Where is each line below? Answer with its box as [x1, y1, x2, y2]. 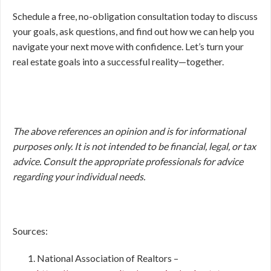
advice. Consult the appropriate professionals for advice [13, 155, 243, 167]
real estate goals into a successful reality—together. [13, 56, 224, 67]
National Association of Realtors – [37, 252, 178, 264]
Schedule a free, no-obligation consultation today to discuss [13, 10, 258, 22]
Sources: [13, 225, 48, 237]
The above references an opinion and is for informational [13, 125, 246, 137]
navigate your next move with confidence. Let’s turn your [13, 41, 244, 52]
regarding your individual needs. [13, 171, 145, 182]
